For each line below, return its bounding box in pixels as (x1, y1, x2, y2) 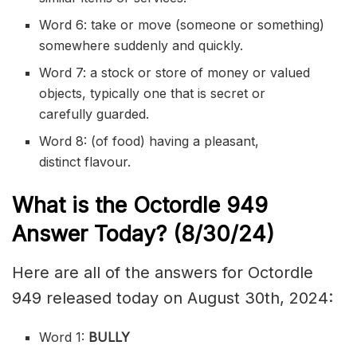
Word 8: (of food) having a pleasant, (39, 133, 260, 150)
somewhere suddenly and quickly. (39, 37, 244, 54)
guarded (96, 106, 147, 123)
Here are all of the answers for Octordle (12, 262, 313, 282)
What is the (12, 192, 133, 219)
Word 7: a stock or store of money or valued (39, 65, 311, 81)
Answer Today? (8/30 (12, 221, 230, 248)
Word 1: (39, 328, 89, 345)
